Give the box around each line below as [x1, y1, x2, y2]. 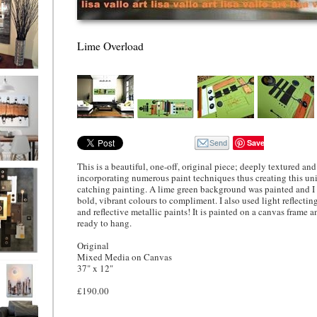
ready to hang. [77, 217, 132, 229]
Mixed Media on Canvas [77, 250, 172, 263]
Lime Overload [77, 39, 144, 53]
